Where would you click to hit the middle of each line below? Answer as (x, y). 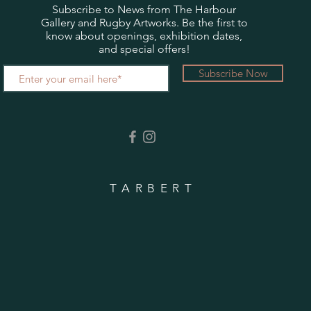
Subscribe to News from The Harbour (144, 9)
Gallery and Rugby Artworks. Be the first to (144, 23)
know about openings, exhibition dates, (144, 36)
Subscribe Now (233, 73)
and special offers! (144, 49)
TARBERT (153, 188)
